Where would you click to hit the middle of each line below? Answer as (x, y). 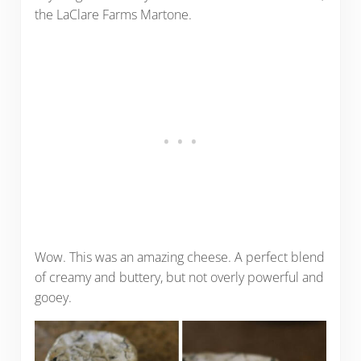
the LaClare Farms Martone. (113, 15)
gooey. (53, 298)
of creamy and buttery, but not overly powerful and (179, 278)
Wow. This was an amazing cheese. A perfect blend (179, 257)
